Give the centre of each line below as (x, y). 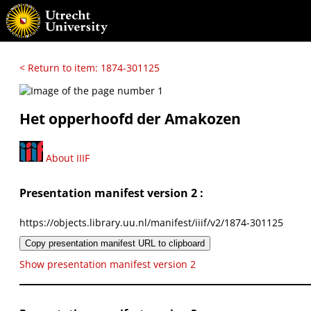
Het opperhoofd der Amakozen (130, 119)
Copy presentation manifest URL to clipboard (115, 243)
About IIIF (66, 158)
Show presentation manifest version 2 (108, 264)
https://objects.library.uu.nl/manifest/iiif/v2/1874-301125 (151, 222)
